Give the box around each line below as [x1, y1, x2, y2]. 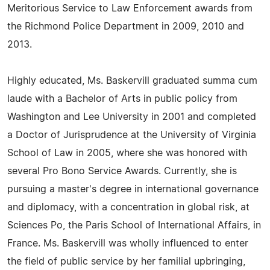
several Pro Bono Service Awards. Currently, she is [7, 166, 237, 176]
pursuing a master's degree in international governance [7, 184, 259, 194]
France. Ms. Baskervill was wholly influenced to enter [7, 239, 248, 248]
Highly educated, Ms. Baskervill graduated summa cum [7, 76, 257, 86]
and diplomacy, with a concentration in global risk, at [7, 202, 250, 212]
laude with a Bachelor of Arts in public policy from [7, 94, 237, 104]
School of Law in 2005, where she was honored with [7, 148, 247, 158]
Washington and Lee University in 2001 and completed [7, 112, 256, 122]
